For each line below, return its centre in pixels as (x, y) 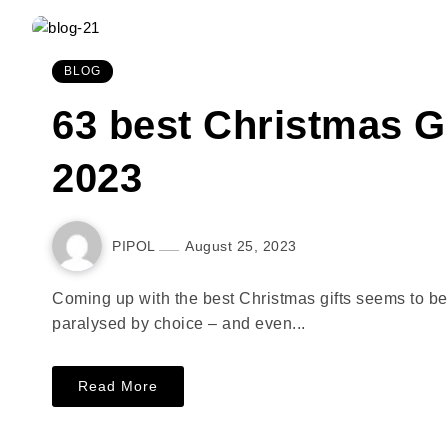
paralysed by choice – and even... (179, 324)
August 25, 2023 (241, 245)
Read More (118, 386)
